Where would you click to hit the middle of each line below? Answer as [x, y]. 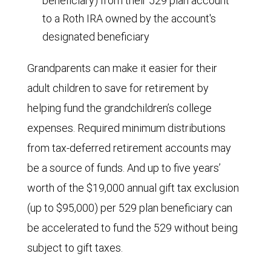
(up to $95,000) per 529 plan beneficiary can [130, 207]
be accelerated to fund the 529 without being [132, 227]
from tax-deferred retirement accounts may [129, 148]
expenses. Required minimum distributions [126, 128]
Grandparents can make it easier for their [122, 68]
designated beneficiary [96, 36]
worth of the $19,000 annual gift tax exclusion [133, 188]
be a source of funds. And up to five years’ [124, 168]
